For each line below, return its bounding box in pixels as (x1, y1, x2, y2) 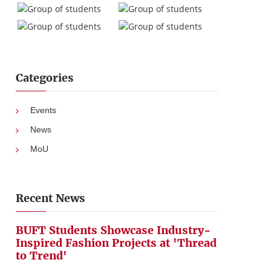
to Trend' (16, 249, 67, 263)
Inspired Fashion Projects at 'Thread (16, 236, 217, 250)
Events (30, 105, 56, 115)
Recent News (16, 191, 85, 205)
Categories (16, 71, 74, 85)
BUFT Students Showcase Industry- (16, 223, 211, 237)
